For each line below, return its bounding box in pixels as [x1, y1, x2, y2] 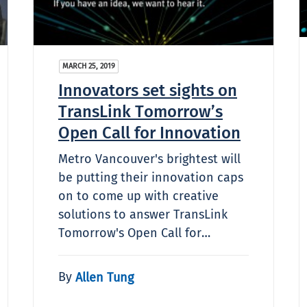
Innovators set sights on [58, 80, 237, 100]
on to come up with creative [58, 188, 219, 204]
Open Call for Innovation [58, 123, 241, 143]
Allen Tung [75, 269, 134, 285]
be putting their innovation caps [58, 169, 243, 185]
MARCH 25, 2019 [62, 61, 115, 71]
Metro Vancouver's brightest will [58, 151, 241, 167]
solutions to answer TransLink [58, 206, 228, 222]
